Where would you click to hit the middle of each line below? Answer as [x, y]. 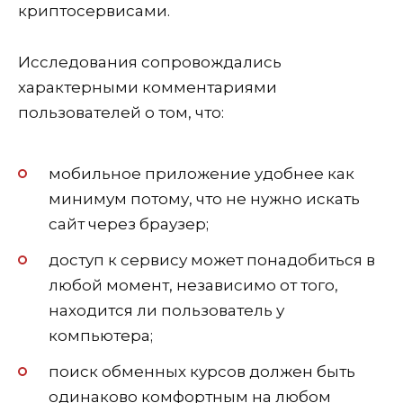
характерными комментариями [148, 87]
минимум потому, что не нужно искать [204, 199]
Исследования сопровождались [150, 62]
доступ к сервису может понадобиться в [212, 260]
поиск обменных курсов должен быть [202, 372]
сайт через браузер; [129, 224]
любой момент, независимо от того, [193, 286]
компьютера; [101, 336]
